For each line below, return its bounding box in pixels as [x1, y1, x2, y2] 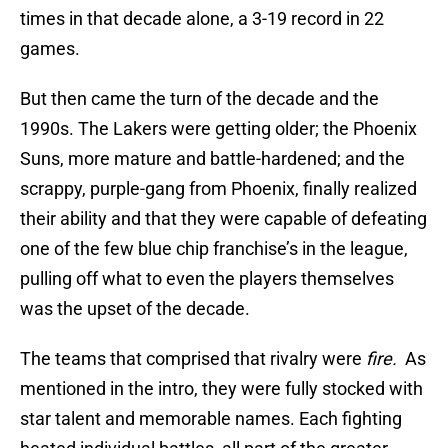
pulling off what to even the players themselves [20, 268, 394, 290]
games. [20, 38, 80, 60]
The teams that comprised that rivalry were [20, 348, 366, 370]
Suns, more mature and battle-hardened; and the [20, 148, 405, 170]
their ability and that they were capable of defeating [20, 208, 427, 230]
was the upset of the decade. [20, 298, 250, 320]
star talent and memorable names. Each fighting [20, 408, 402, 430]
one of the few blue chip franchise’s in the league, [20, 238, 408, 260]
